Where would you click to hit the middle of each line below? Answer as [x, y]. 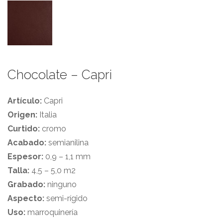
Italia [47, 114]
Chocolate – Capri [60, 74]
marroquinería [53, 212]
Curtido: [24, 128]
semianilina [67, 142]
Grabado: [26, 184]
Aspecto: [27, 198]
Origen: [22, 114]
